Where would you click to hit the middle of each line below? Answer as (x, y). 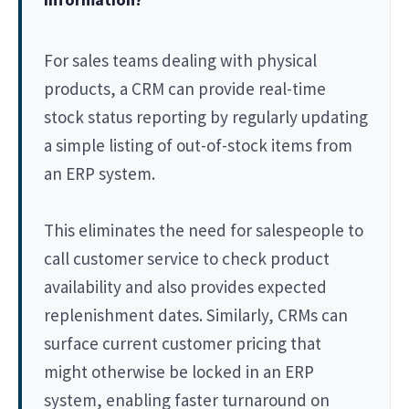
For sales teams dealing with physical (180, 60)
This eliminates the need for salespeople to (204, 230)
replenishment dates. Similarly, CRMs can (196, 315)
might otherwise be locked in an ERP (179, 371)
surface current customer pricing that (183, 343)
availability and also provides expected (185, 286)
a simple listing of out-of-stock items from (198, 145)
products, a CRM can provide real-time (185, 88)
